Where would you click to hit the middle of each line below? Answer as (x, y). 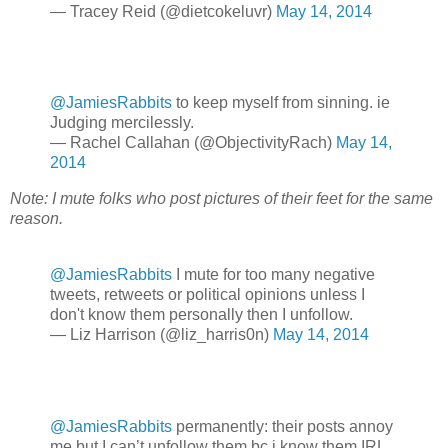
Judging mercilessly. (122, 123)
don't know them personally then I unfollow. (201, 314)
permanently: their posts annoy (282, 426)
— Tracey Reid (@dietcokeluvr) (163, 11)
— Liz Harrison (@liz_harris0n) (161, 334)
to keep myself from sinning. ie (281, 103)
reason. (38, 219)
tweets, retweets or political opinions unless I (207, 294)
